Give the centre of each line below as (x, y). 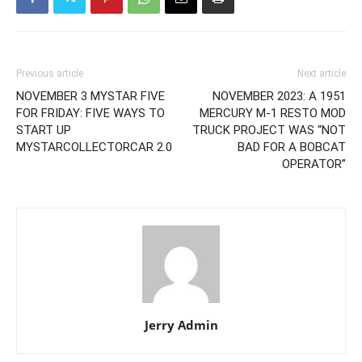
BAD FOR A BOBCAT (292, 147)
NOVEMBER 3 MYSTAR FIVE (90, 97)
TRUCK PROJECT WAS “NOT (269, 130)
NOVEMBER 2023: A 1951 (279, 97)
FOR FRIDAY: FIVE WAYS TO (90, 114)
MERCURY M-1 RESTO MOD (273, 114)
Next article (322, 74)
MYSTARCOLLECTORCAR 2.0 (94, 147)
